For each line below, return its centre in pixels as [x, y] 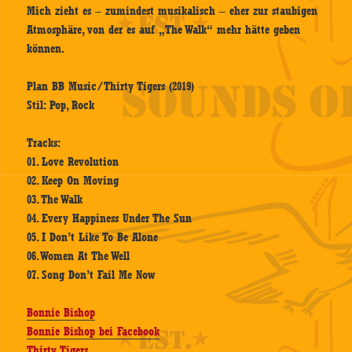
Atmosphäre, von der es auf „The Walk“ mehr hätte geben [164, 30]
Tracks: [44, 143]
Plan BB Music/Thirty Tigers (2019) [111, 87]
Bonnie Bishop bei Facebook [93, 332]
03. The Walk [55, 200]
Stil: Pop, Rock [61, 106]
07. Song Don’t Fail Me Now [91, 275]
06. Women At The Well [79, 257]
